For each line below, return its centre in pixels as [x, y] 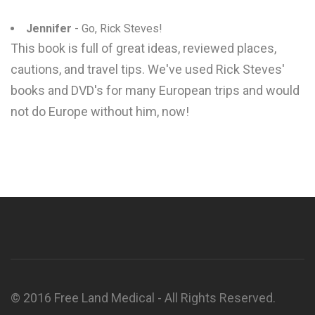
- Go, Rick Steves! [117, 28]
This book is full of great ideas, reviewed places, [143, 48]
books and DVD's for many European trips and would [155, 90]
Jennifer [49, 28]
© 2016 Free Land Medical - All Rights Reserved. [143, 298]
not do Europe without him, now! [100, 111]
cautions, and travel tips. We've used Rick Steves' [148, 69]
